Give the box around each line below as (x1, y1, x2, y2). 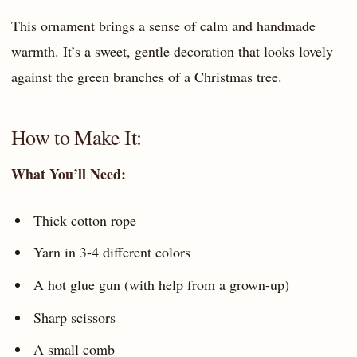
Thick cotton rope (33, 210, 136, 229)
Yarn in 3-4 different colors (33, 242, 190, 262)
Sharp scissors (33, 307, 116, 327)
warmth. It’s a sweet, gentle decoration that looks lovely (11, 41, 333, 61)
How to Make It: (11, 124, 142, 151)
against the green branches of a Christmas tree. (11, 66, 282, 86)
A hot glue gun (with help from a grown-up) (33, 274, 289, 294)
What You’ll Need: (11, 163, 126, 185)
